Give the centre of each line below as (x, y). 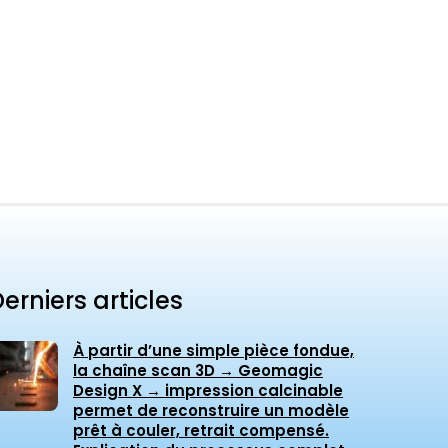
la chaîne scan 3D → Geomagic (198, 371)
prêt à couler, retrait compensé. (201, 431)
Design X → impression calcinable (208, 391)
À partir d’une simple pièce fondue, (213, 351)
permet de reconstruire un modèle (211, 411)
